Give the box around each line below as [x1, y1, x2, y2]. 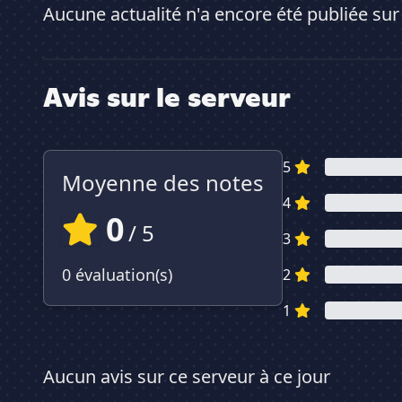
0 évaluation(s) [62, 264, 172, 286]
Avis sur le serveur [43, 79, 291, 116]
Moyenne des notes [62, 168, 264, 198]
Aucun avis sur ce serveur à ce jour [43, 364, 330, 389]
